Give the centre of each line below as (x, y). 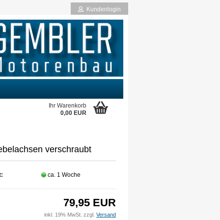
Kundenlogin (102, 9)
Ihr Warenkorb (68, 106)
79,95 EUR (90, 203)
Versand (106, 215)
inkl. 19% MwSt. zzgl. (70, 215)
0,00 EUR (73, 113)
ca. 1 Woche (65, 175)
